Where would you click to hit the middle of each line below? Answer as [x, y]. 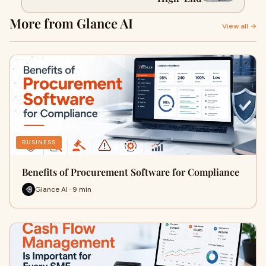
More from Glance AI [71, 23]
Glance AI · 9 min [63, 189]
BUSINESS [39, 142]
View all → [239, 26]
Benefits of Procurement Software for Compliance [131, 172]
